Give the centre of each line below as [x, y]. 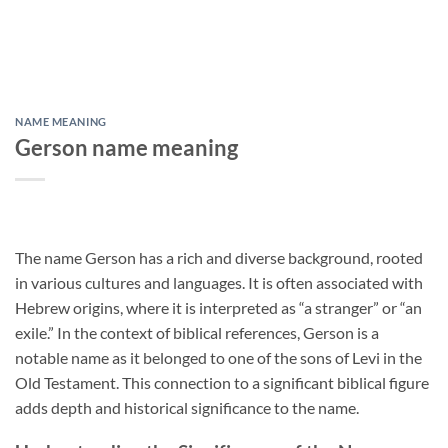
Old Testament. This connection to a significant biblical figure [222, 382]
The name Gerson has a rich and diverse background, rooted [219, 257]
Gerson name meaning [126, 147]
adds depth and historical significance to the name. [187, 407]
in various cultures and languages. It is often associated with [219, 282]
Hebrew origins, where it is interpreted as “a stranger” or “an [218, 307]
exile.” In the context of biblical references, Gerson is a [197, 332]
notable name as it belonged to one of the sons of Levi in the [218, 357]
